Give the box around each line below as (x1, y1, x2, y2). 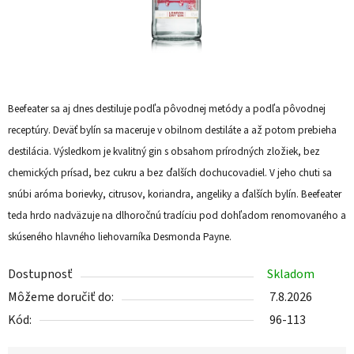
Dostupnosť (8, 265, 73, 284)
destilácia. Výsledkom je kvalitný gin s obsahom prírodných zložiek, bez (8, 144, 320, 160)
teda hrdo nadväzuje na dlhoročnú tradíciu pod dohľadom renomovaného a (8, 208, 346, 224)
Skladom (267, 265, 314, 284)
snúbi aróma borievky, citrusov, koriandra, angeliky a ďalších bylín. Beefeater (8, 186, 341, 202)
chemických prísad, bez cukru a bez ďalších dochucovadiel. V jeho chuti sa (8, 165, 332, 181)
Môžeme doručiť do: (8, 288, 114, 307)
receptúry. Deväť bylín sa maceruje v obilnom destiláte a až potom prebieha (8, 122, 337, 138)
